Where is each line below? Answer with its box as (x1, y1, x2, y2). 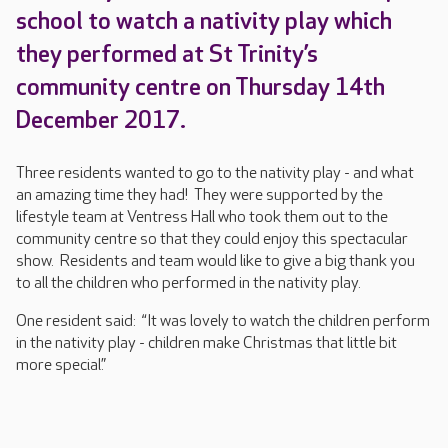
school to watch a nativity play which (16, 7, 392, 36)
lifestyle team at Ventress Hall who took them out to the (16, 208, 388, 227)
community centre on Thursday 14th (16, 73, 385, 102)
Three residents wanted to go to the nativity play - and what (16, 164, 414, 183)
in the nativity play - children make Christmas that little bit (16, 334, 397, 353)
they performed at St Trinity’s (16, 40, 318, 69)
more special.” (16, 356, 106, 375)
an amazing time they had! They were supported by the (16, 186, 383, 205)
